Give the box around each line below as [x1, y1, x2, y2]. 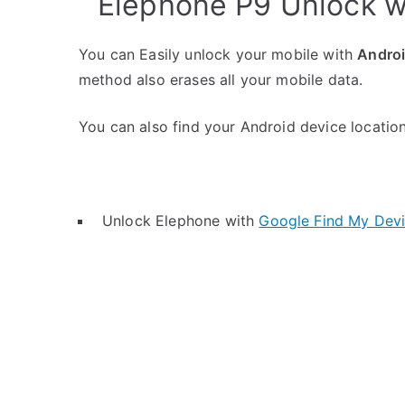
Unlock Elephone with [102, 212, 259, 230]
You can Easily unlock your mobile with [79, 45, 358, 63]
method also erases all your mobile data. [79, 71, 363, 89]
